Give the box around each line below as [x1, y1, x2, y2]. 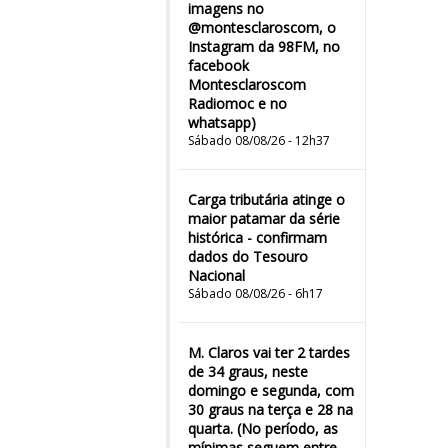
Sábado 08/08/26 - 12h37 [188, 132, 330, 149]
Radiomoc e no [188, 94, 287, 113]
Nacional [188, 266, 245, 285]
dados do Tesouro [188, 247, 308, 266]
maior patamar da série [188, 209, 340, 228]
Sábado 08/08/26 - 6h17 [188, 285, 323, 302]
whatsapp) [188, 113, 256, 132]
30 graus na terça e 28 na [188, 400, 353, 419]
